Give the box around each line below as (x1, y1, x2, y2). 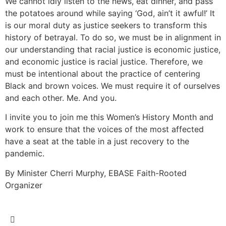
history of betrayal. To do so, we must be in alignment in (5, 32, 221, 42)
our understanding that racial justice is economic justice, (5, 44, 220, 54)
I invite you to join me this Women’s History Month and (5, 112, 213, 123)
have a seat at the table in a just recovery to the (5, 136, 189, 147)
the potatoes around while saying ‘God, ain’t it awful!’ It (5, 8, 215, 18)
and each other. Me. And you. (5, 92, 117, 103)
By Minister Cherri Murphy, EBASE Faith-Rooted (5, 167, 187, 178)
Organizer (5, 180, 42, 190)
